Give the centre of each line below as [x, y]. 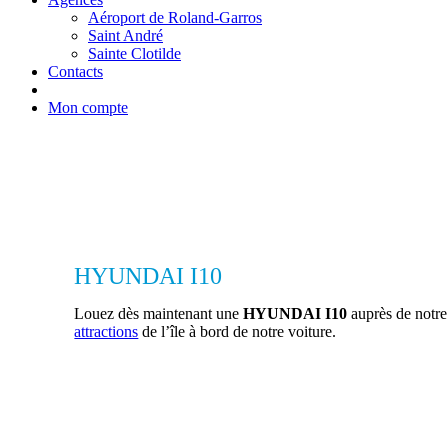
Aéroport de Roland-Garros [175, 17]
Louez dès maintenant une [159, 313]
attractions [106, 331]
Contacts [75, 71]
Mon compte [88, 107]
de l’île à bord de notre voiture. [237, 331]
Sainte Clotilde [134, 53]
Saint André [125, 35]
